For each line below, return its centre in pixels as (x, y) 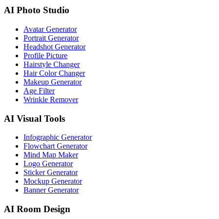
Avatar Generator (50, 29)
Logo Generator (48, 164)
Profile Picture (45, 55)
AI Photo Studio (37, 10)
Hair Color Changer (54, 73)
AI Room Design (37, 209)
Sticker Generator (51, 173)
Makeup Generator (53, 82)
